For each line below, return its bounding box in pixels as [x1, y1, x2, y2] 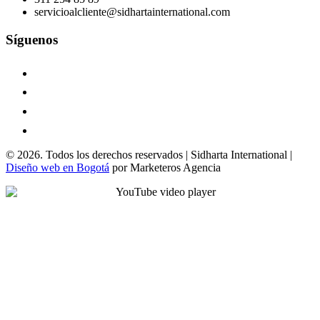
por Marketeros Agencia [109, 161, 221, 174]
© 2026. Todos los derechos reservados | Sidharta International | [6, 149, 292, 161]
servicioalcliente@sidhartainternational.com [34, 5, 230, 18]
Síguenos [6, 31, 58, 47]
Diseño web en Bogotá [6, 161, 109, 174]
